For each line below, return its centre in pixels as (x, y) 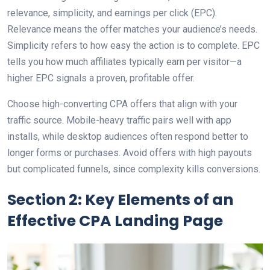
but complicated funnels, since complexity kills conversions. (134, 169)
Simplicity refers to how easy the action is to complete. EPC (133, 46)
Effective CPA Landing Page (115, 221)
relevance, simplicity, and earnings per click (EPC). (112, 13)
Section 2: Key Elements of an (120, 200)
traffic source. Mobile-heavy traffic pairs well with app (119, 120)
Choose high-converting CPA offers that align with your (122, 104)
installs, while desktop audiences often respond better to (128, 137)
